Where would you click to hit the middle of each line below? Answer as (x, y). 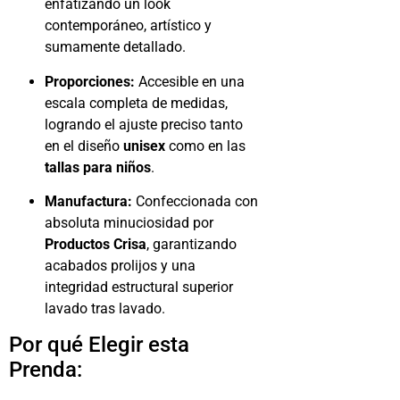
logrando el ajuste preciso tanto (144, 124)
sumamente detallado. (115, 47)
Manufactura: (88, 202)
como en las (205, 146)
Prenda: (46, 370)
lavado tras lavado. (105, 309)
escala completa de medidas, (136, 103)
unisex (144, 146)
